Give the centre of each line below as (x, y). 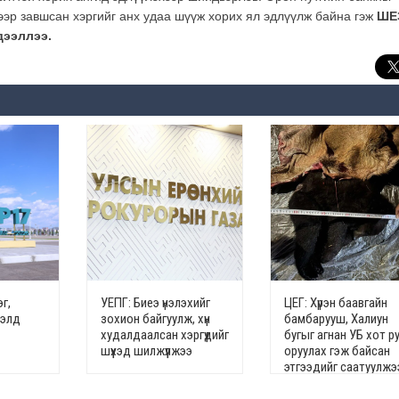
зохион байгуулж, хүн (155, 319)
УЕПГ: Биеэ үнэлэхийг (155, 303)
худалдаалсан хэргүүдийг (164, 335)
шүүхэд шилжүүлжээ (146, 351)
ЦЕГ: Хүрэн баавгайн (335, 303)
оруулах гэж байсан (337, 351)
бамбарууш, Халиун (336, 319)
